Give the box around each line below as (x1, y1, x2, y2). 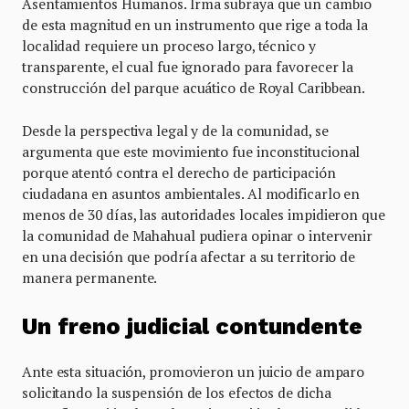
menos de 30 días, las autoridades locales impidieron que (22, 204, 385, 224)
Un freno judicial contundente (22, 313, 362, 341)
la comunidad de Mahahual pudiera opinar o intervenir (22, 225, 373, 245)
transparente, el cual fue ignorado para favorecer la (22, 57, 354, 76)
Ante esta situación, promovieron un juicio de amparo (22, 362, 365, 382)
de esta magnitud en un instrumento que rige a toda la (22, 15, 369, 34)
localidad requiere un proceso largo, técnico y (22, 36, 316, 55)
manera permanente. (22, 267, 158, 287)
